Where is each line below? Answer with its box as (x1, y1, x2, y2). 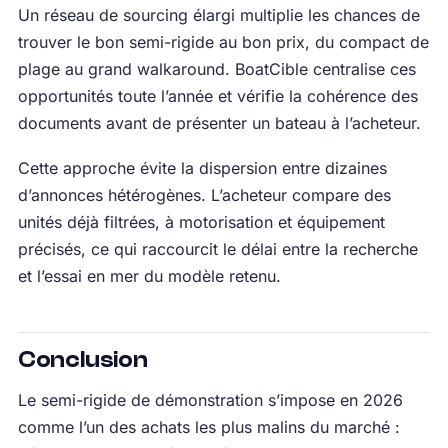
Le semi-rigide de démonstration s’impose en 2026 (17, 390, 403, 411)
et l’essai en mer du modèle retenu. (17, 266, 281, 287)
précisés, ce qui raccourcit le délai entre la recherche (17, 239, 418, 260)
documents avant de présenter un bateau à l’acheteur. (17, 113, 421, 134)
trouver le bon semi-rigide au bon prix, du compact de (17, 32, 429, 53)
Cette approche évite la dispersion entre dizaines (17, 158, 387, 179)
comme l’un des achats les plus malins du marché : (17, 417, 400, 438)
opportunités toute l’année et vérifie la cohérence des (17, 86, 418, 107)
